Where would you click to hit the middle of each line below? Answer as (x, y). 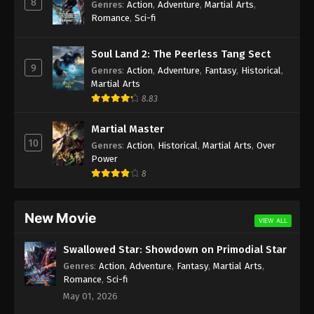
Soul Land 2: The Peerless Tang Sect (181, 54)
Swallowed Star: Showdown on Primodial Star (175, 249)
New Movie (60, 218)
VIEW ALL (273, 220)
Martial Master (128, 129)
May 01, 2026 (90, 296)
